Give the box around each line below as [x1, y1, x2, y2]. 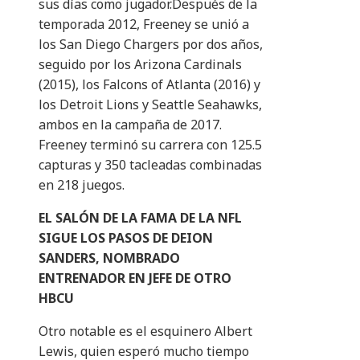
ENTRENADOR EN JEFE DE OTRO [39, 269, 231, 288]
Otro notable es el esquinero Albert [39, 322, 252, 341]
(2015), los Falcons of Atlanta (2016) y [39, 76, 260, 94]
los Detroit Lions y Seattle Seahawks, [39, 96, 262, 114]
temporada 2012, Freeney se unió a [39, 15, 249, 34]
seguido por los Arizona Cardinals [39, 55, 242, 74]
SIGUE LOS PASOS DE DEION [39, 229, 213, 247]
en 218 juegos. [39, 176, 125, 194]
